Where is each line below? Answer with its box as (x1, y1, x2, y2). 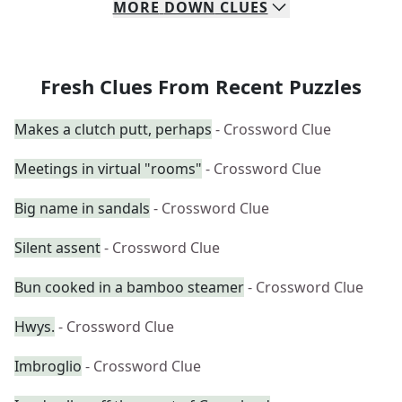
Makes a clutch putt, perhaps (14, 119, 212, 139)
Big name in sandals (14, 198, 150, 218)
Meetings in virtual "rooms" (14, 159, 202, 179)
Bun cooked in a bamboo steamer (14, 277, 244, 297)
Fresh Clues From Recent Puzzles (40, 73, 362, 100)
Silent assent (14, 238, 100, 258)
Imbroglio (14, 356, 82, 376)
